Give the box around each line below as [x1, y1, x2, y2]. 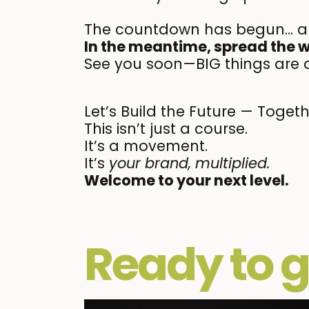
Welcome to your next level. [84, 170, 288, 191]
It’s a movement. [84, 136, 208, 157]
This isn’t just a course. [84, 119, 248, 139]
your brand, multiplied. [109, 153, 270, 174]
